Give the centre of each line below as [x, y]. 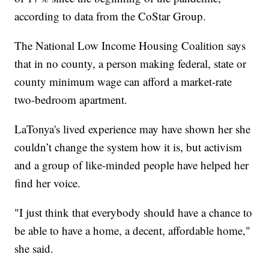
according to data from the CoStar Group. [110, 16]
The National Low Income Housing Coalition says [130, 45]
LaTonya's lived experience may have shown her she [133, 128]
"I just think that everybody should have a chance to [134, 212]
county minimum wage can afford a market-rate [123, 81]
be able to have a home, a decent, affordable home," [133, 230]
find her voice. [48, 183]
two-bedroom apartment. [71, 99]
